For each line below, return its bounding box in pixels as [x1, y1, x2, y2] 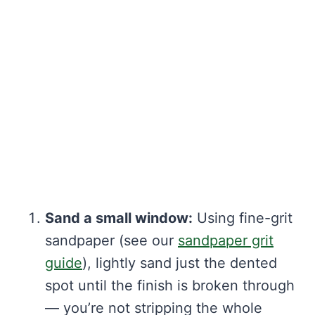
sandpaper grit [178, 231, 274, 249]
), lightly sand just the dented [82, 254, 277, 271]
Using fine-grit [193, 209, 292, 226]
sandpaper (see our [45, 231, 178, 249]
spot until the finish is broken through [45, 276, 295, 294]
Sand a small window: [45, 209, 193, 226]
